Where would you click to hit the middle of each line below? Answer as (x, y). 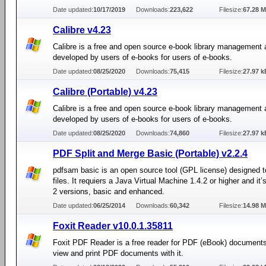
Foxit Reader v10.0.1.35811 (113, 226)
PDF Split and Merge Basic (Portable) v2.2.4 (150, 153)
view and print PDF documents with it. (118, 253)
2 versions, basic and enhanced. (109, 191)
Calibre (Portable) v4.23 (105, 92)
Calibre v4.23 (82, 30)
